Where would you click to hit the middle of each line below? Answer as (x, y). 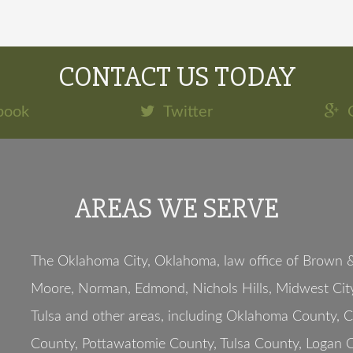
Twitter (188, 112)
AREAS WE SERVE (176, 209)
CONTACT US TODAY (176, 77)
